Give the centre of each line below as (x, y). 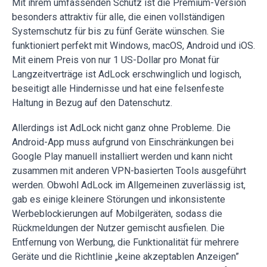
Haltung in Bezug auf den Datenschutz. (92, 103)
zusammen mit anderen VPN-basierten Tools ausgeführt (129, 171)
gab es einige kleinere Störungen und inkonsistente (119, 200)
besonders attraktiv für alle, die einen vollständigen (118, 17)
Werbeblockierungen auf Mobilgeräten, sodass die (117, 214)
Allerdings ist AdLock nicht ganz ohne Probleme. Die (121, 128)
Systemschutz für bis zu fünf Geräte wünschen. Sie (118, 32)
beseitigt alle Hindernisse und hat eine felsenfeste (118, 89)
